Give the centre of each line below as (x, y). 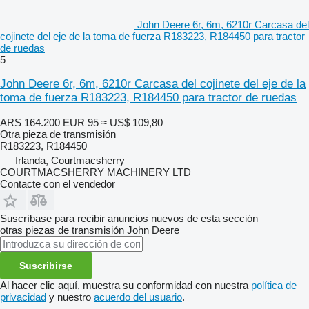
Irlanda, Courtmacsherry (70, 160)
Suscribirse (46, 265)
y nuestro (70, 297)
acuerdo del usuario (138, 297)
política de (274, 285)
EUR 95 (81, 122)
